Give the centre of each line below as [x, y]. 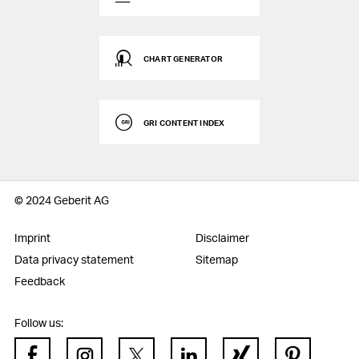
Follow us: [39, 323]
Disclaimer [222, 238]
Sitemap [217, 259]
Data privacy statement [74, 259]
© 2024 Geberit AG [62, 200]
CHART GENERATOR [183, 58]
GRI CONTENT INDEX [184, 122]
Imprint [32, 238]
